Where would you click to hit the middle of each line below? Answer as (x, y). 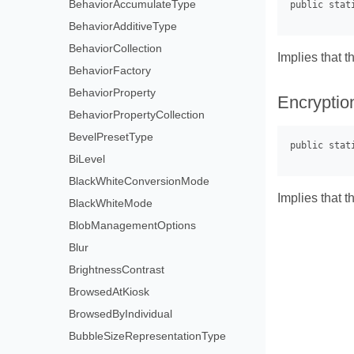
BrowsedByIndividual (121, 313)
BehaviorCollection (116, 48)
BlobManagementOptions (133, 225)
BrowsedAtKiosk (109, 291)
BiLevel (87, 158)
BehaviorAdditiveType (123, 26)
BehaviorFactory (110, 70)
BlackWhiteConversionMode (139, 181)
